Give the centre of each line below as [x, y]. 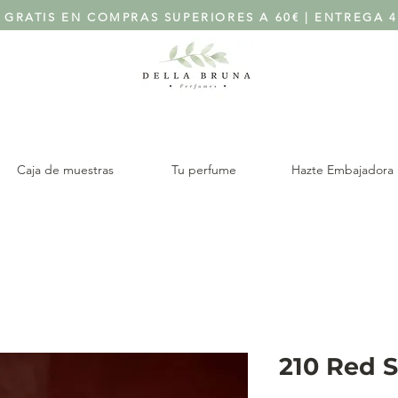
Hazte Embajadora [342, 170]
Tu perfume [203, 170]
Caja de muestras [65, 170]
